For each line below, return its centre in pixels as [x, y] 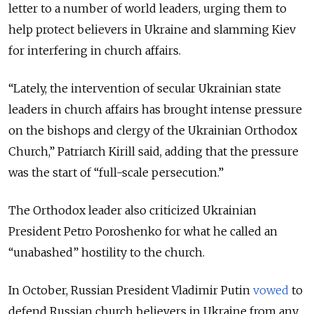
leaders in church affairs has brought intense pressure [155, 110]
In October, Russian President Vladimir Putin [131, 291]
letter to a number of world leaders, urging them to [148, 9]
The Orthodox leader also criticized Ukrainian [132, 211]
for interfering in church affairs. [95, 51]
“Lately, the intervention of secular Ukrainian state [145, 89]
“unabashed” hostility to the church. [107, 253]
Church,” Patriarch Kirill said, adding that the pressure [153, 152]
